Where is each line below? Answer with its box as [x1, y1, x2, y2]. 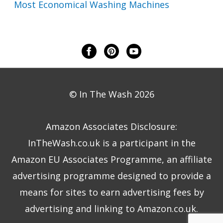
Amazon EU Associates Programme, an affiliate [11, 153, 212, 165]
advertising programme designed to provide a [12, 169, 211, 182]
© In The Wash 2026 [69, 88, 154, 101]
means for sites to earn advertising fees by [19, 186, 204, 198]
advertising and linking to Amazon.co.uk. [25, 202, 198, 215]
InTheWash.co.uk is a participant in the [27, 136, 196, 149]
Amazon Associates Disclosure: [46, 120, 177, 132]
